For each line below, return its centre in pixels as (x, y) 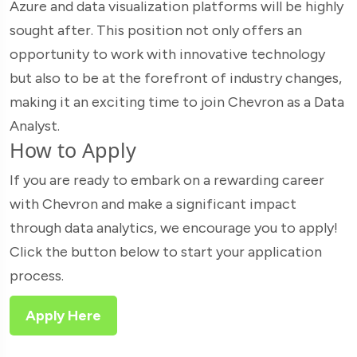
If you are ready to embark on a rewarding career (167, 180)
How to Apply (73, 149)
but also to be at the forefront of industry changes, (176, 78)
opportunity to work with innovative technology (167, 54)
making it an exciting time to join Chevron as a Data (177, 102)
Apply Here (63, 315)
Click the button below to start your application (166, 251)
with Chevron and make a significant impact (153, 204)
